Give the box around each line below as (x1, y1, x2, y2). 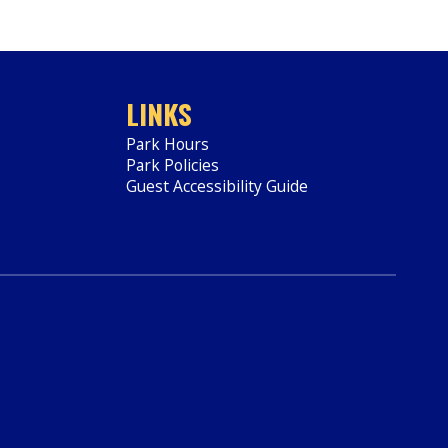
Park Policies (126, 153, 219, 176)
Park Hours (126, 132, 209, 155)
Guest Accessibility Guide (126, 174, 308, 197)
